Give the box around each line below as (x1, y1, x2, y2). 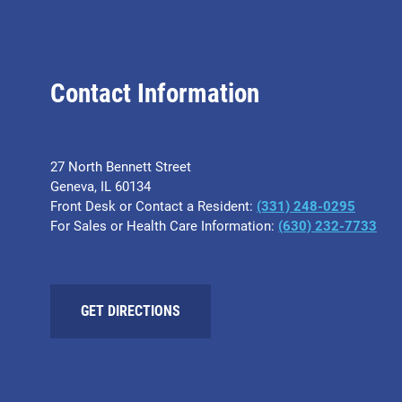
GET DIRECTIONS (81, 302, 180, 320)
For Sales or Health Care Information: (50, 217, 278, 234)
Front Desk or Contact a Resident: (50, 197, 257, 214)
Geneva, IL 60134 (50, 178, 151, 195)
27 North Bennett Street (50, 158, 191, 175)
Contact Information (50, 78, 259, 109)
